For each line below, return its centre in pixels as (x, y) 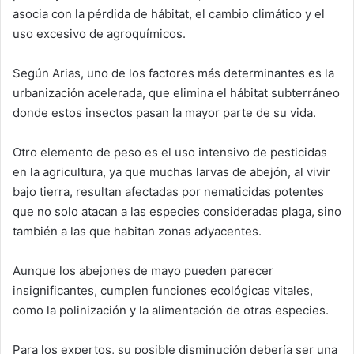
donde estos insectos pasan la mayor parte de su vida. (164, 112)
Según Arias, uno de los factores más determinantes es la (173, 73)
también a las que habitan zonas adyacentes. (137, 231)
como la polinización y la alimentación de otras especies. (171, 310)
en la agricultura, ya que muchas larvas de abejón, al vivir (171, 171)
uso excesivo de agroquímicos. (99, 33)
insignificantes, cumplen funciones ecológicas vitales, (163, 290)
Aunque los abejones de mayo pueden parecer (143, 270)
